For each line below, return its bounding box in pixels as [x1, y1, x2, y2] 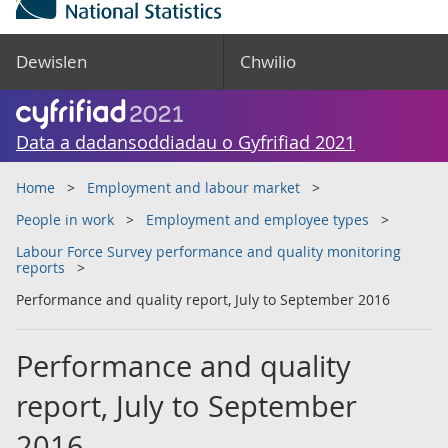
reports [16, 258, 65, 277]
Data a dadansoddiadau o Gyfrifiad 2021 [16, 130, 355, 154]
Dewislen [16, 50, 87, 73]
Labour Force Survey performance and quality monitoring [16, 242, 401, 261]
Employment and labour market [87, 178, 300, 197]
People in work [16, 210, 114, 229]
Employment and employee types [146, 210, 369, 229]
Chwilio [240, 50, 296, 73]
